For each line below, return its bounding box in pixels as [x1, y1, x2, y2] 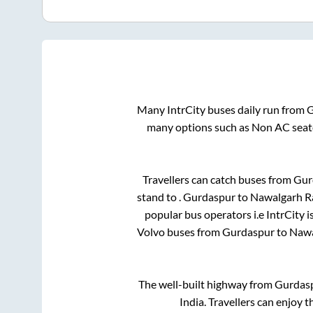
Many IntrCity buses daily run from [137, 103, 307, 117]
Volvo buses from [137, 225, 222, 239]
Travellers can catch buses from [142, 173, 293, 187]
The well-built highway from [138, 277, 275, 291]
